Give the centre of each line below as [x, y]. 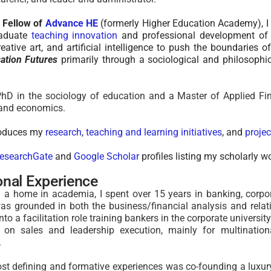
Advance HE [71, 23]
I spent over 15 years [145, 194]
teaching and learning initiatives [154, 132]
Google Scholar [106, 156]
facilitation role [56, 218]
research [63, 132]
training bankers [126, 218]
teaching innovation [74, 35]
